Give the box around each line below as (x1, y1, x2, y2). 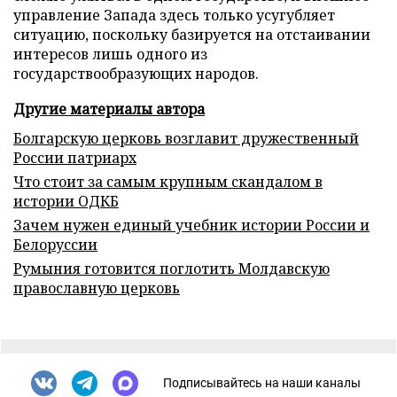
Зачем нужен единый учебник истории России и (13, 214, 370, 235)
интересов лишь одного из (13, 43, 207, 64)
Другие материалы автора (13, 98, 205, 119)
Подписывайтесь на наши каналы (163, 376, 361, 391)
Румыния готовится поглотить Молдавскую (13, 258, 330, 278)
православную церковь (13, 277, 180, 298)
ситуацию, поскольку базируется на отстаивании (13, 24, 370, 44)
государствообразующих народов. (13, 63, 259, 83)
